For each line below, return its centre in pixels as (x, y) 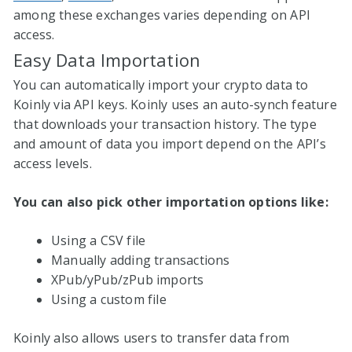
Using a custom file (109, 299)
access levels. (53, 163)
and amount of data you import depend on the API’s (170, 143)
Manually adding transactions (141, 260)
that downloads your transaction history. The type (165, 124)
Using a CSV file (99, 240)
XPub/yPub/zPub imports (128, 279)
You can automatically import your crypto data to (161, 84)
